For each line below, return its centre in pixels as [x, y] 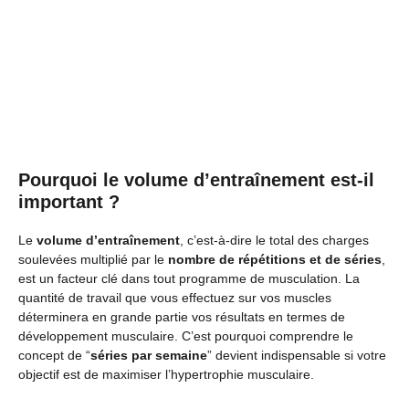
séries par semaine [149, 355]
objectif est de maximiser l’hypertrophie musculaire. [166, 374]
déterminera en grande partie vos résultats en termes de [182, 316]
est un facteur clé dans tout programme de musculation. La [189, 278]
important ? [69, 201]
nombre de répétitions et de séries [275, 259]
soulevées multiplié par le [93, 259]
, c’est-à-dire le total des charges [274, 240]
